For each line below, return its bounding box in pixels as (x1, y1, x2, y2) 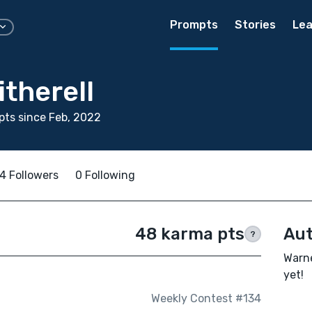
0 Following (75, 169, 135, 182)
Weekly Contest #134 (150, 292, 261, 306)
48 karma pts (134, 224, 244, 244)
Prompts (170, 18, 218, 31)
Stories (235, 18, 276, 31)
